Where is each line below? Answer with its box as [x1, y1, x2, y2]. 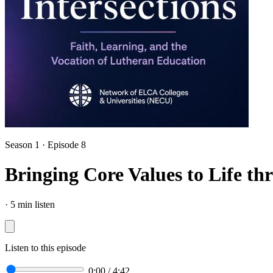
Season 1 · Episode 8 [5, 140, 86, 150]
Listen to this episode [5, 242, 86, 253]
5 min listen [10, 199, 55, 210]
